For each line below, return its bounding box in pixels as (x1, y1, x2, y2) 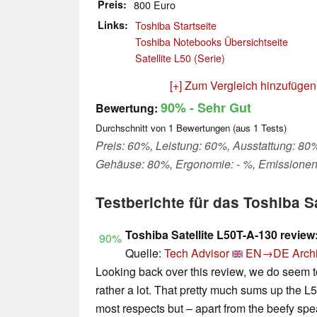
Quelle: (125, 245, 164, 262)
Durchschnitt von (96, 121, 168, 135)
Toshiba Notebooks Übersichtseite (135, 34, 288, 50)
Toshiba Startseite (135, 18, 217, 33)
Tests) (258, 121, 287, 135)
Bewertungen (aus (173, 121, 253, 135)
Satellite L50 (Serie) (135, 50, 225, 66)
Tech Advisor (164, 245, 229, 262)
